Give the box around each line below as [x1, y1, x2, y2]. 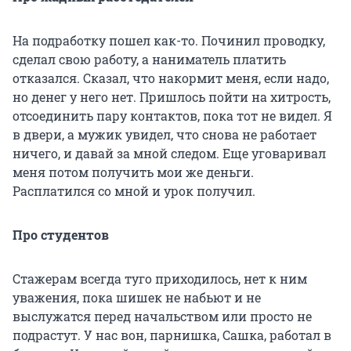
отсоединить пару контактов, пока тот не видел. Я [13, 107, 332, 124]
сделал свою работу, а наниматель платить [13, 50, 286, 67]
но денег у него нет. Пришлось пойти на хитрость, [13, 88, 331, 105]
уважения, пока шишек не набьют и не [13, 288, 261, 306]
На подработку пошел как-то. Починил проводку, [13, 31, 325, 49]
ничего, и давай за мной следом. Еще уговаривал [13, 144, 326, 161]
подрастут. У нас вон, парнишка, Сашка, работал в [13, 326, 331, 343]
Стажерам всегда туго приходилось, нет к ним [13, 270, 307, 287]
